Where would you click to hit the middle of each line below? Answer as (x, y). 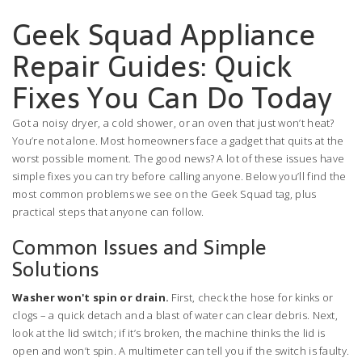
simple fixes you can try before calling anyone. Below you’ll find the (179, 176)
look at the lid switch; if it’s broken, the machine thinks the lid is (169, 333)
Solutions (56, 269)
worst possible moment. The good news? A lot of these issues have (179, 158)
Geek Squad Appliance (164, 35)
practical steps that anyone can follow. (108, 212)
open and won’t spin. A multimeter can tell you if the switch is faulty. (181, 351)
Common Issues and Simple (139, 247)
